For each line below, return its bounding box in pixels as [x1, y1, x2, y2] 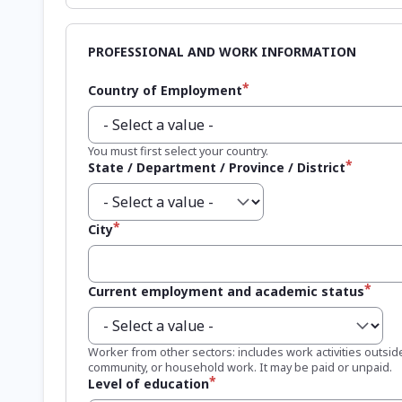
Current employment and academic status [88, 282, 364, 300]
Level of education [88, 374, 209, 392]
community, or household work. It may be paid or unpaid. [88, 358, 392, 375]
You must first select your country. [88, 142, 268, 159]
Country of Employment [88, 81, 242, 99]
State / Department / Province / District [88, 158, 345, 176]
